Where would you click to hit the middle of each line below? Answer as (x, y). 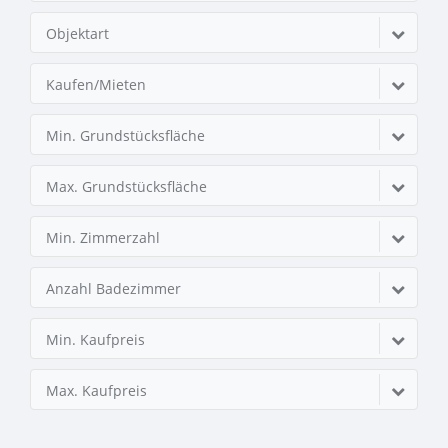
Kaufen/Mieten (96, 85)
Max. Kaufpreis (96, 391)
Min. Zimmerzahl (103, 238)
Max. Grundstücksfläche (126, 187)
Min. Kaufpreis (95, 340)
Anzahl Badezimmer (113, 289)
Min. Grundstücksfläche (125, 136)
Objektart (77, 34)
